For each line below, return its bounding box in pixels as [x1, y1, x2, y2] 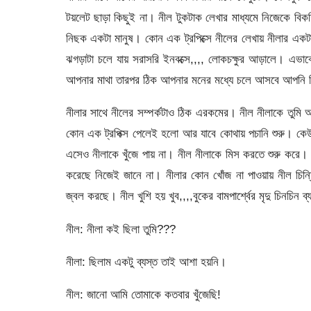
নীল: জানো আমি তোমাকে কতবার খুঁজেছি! [65, 287, 221, 302]
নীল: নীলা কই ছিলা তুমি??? [65, 221, 176, 236]
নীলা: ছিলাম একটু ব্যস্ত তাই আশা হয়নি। [65, 255, 226, 269]
